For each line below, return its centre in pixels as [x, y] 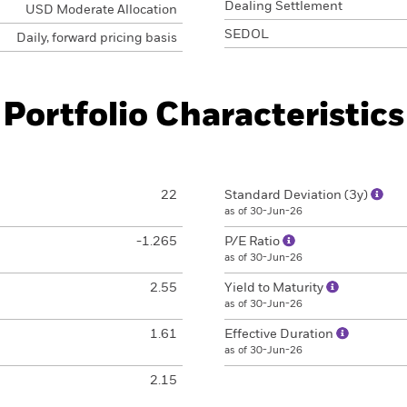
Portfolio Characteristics [203, 116]
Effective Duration [280, 334]
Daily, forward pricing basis [96, 38]
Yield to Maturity [275, 288]
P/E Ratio [253, 242]
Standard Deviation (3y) [298, 195]
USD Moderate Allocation [101, 10]
